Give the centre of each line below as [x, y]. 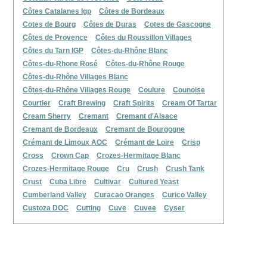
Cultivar [108, 182]
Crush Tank [185, 169]
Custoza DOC [46, 208]
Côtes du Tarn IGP [53, 51]
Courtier [37, 103]
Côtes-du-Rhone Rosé [60, 64]
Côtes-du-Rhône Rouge [145, 64]
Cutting [89, 208]
